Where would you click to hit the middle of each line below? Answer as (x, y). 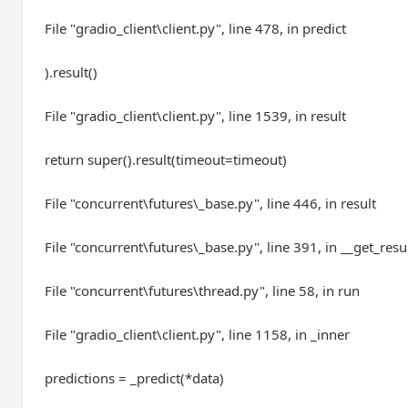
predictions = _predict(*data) (135, 378)
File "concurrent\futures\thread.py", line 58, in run (203, 291)
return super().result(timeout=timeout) (166, 159)
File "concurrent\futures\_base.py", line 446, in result (211, 203)
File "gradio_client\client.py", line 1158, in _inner (198, 334)
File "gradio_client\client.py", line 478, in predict (196, 28)
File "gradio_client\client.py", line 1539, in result (196, 116)
